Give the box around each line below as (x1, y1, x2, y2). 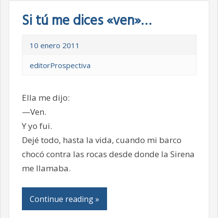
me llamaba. (21, 162, 71, 174)
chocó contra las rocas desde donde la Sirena (21, 148, 195, 160)
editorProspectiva (29, 60, 91, 70)
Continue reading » (29, 193, 99, 204)
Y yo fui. (21, 120, 52, 131)
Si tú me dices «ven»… (21, 10, 151, 32)
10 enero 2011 (29, 40, 80, 50)
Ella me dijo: (21, 91, 70, 103)
